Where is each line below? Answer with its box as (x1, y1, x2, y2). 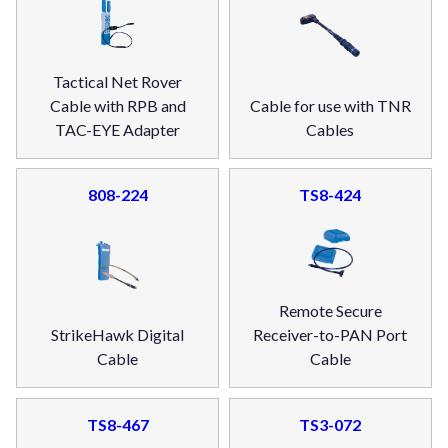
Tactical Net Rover (53, 71, 183, 91)
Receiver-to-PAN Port (253, 325, 408, 345)
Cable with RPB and (49, 95, 186, 115)
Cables (306, 119, 355, 139)
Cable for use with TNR (249, 95, 411, 115)
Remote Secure (278, 301, 382, 321)
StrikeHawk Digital (51, 325, 185, 345)
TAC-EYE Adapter (55, 119, 181, 139)
